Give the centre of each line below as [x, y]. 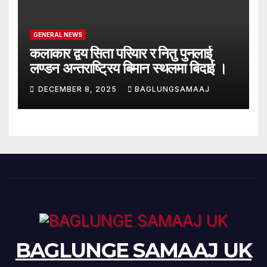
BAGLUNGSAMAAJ [172, 89]
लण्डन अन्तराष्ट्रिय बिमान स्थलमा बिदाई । [128, 68]
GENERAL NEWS [58, 34]
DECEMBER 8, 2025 [79, 89]
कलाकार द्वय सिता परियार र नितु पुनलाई [121, 53]
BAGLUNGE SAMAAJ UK [133, 250]
